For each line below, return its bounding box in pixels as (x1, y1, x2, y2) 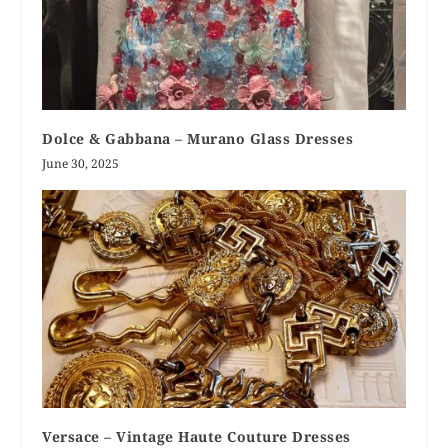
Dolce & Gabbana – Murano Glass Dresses (42, 128, 354, 148)
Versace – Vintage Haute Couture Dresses (42, 426, 351, 446)
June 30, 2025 (42, 154, 120, 172)
